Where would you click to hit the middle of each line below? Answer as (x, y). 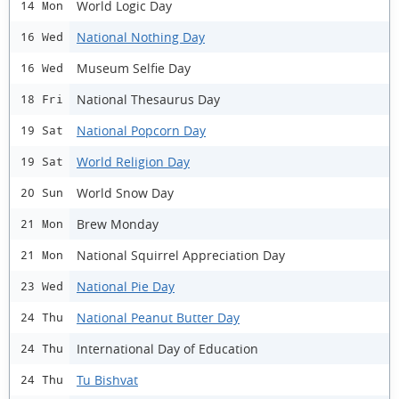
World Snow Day (125, 192)
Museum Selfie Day (134, 68)
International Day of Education (167, 348)
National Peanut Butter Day (158, 317)
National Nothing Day (141, 37)
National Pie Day (126, 286)
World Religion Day (133, 161)
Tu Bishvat (107, 379)
